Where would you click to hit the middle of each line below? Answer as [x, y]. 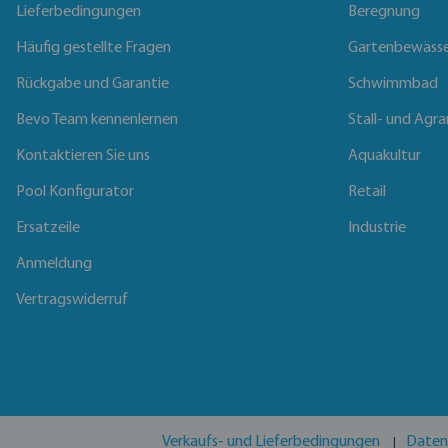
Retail [367, 192]
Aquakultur [384, 156]
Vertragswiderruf [72, 300]
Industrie [377, 228]
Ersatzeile [48, 228]
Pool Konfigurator [75, 192]
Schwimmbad [393, 84]
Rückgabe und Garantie [92, 84]
